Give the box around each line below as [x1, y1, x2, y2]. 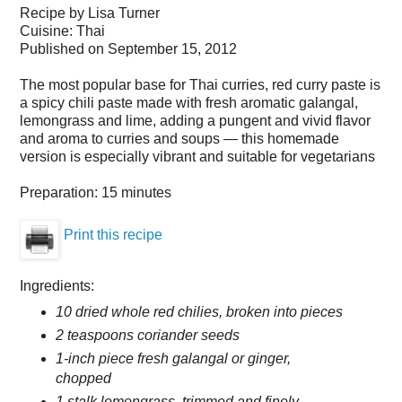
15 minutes [101, 184, 171, 200]
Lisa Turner [88, 4, 160, 21]
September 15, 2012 [108, 40, 237, 57]
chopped [55, 370, 111, 386]
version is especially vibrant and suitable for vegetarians [20, 148, 375, 164]
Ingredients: [20, 277, 94, 293]
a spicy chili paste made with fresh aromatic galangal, [20, 94, 358, 110]
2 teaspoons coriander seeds [55, 327, 240, 343]
